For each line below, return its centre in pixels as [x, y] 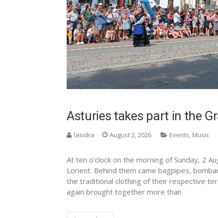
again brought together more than [124, 191]
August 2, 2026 [130, 135]
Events [179, 135]
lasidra [84, 135]
